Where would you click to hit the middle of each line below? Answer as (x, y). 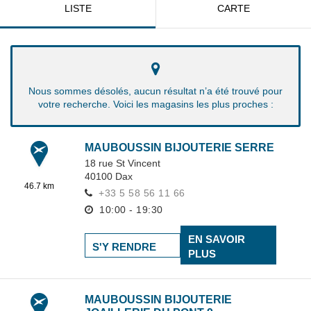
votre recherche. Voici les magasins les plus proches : (155, 104)
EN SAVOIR (217, 239)
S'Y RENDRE (124, 246)
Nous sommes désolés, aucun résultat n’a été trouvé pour (155, 91)
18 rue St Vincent (123, 163)
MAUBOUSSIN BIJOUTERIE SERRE (179, 148)
